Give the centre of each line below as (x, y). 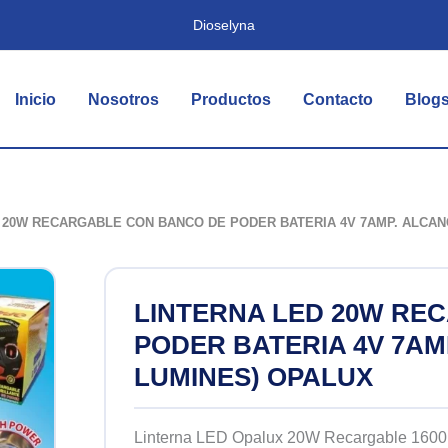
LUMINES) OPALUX (253, 376)
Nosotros (124, 99)
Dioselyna (224, 24)
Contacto (338, 99)
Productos (231, 99)
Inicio (36, 99)
